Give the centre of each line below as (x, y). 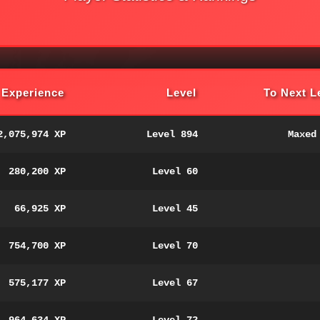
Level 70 (175, 246)
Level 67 (175, 283)
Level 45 (175, 209)
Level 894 (172, 134)
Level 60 (175, 171)
